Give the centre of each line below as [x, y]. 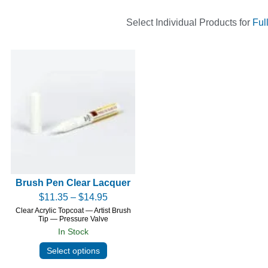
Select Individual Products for [189, 22]
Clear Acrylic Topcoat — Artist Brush [73, 210]
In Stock [73, 231]
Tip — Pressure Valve [73, 219]
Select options [73, 250]
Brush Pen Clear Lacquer [73, 182]
